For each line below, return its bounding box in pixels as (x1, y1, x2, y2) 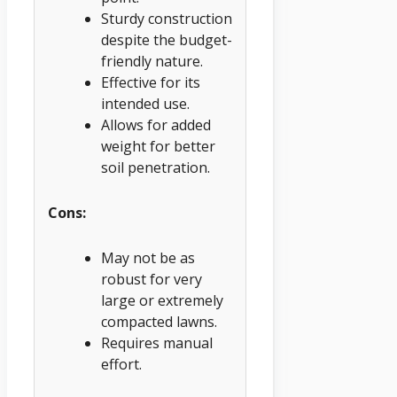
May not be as (101, 247, 195, 268)
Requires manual (101, 332, 213, 353)
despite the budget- (101, 30, 232, 51)
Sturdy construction (101, 9, 232, 29)
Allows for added (101, 115, 211, 136)
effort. (101, 354, 142, 374)
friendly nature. (101, 51, 203, 72)
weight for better (101, 136, 215, 157)
